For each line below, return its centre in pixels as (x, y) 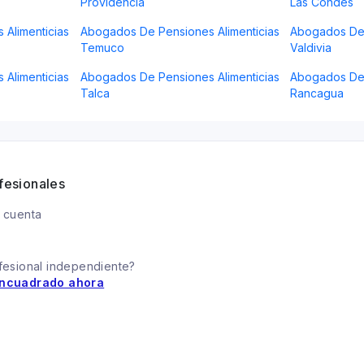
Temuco (102, 48)
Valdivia (311, 48)
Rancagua (317, 93)
